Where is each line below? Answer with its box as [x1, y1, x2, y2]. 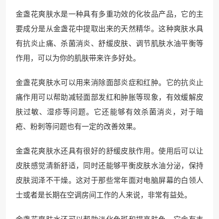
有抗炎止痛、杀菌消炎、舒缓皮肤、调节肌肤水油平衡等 [16, 40, 203, 47]
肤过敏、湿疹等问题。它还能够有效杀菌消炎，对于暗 [16, 108, 203, 116]
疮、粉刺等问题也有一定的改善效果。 [16, 123, 140, 131]
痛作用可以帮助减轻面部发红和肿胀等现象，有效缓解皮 [16, 93, 203, 101]
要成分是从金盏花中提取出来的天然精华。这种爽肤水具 [16, 25, 203, 33]
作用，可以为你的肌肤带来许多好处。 [16, 54, 140, 62]
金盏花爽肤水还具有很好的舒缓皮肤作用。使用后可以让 [16, 147, 203, 155]
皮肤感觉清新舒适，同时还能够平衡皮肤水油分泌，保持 [16, 162, 203, 170]
